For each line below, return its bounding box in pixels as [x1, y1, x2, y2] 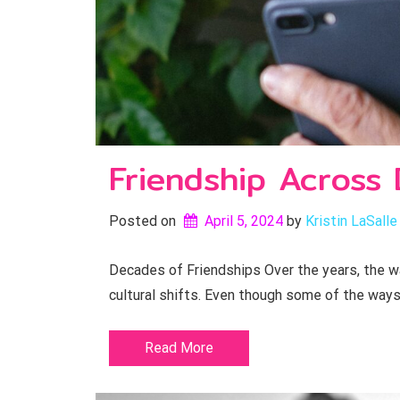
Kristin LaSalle [304, 212, 397, 229]
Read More [145, 339, 213, 356]
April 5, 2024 [204, 212, 283, 229]
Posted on [109, 212, 179, 229]
